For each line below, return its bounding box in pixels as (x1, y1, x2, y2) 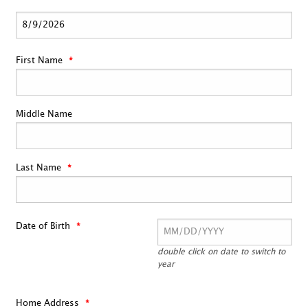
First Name (15, 56, 65, 66)
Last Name (15, 164, 64, 173)
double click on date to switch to (157, 247, 285, 256)
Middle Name (15, 110, 72, 120)
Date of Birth (15, 222, 73, 232)
